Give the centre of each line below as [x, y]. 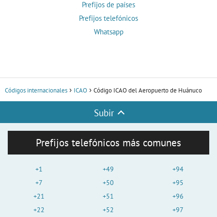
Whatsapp [108, 32]
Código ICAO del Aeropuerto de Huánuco [148, 91]
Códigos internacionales [36, 91]
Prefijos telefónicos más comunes [108, 143]
